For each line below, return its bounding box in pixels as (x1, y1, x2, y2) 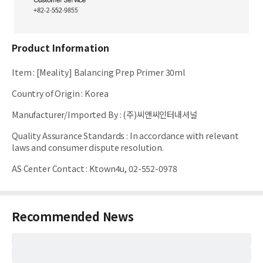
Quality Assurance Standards (12, 129, 125, 142)
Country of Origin (12, 87, 80, 100)
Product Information (12, 41, 109, 55)
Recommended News (12, 208, 134, 225)
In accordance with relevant (129, 129, 240, 142)
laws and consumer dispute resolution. (12, 141, 164, 154)
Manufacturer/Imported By (12, 108, 118, 121)
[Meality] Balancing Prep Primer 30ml (36, 66, 186, 79)
